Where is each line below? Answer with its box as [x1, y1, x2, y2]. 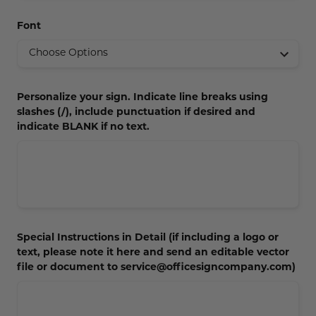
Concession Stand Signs [17, 8, 135, 18]
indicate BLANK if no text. [17, 121, 150, 133]
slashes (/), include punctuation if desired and [17, 107, 255, 118]
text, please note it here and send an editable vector [17, 247, 289, 258]
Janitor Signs [17, 37, 82, 48]
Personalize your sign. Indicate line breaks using [17, 92, 268, 103]
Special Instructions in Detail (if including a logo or [17, 232, 279, 243]
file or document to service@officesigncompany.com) [17, 262, 296, 273]
